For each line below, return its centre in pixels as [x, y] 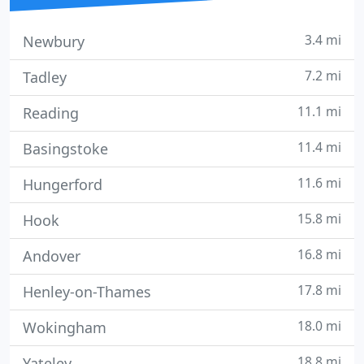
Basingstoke [65, 149]
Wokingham [65, 327]
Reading [51, 113]
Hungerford [63, 184]
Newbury [54, 41]
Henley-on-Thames [87, 292]
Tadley [45, 77]
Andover [52, 256]
